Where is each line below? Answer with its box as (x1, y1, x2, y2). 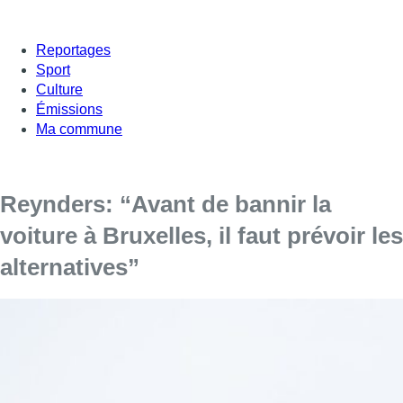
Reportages (36, 41, 111, 58)
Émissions (36, 101, 103, 117)
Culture (36, 81, 83, 97)
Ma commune (36, 121, 122, 137)
